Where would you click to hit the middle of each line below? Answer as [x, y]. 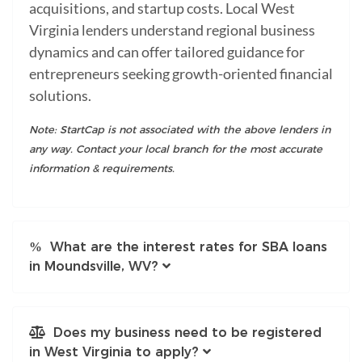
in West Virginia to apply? [114, 351]
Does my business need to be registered [183, 332]
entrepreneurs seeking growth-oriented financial [181, 73]
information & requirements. [102, 168]
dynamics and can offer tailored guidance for [167, 51]
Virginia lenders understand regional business [172, 29]
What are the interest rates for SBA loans [185, 246]
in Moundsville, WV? [94, 266]
